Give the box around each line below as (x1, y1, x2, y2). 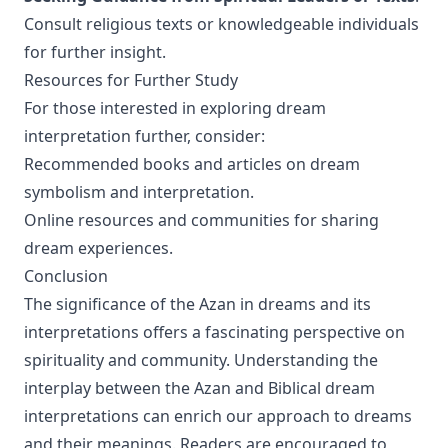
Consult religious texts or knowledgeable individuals (24, 13, 419, 35)
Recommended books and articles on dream (24, 153, 360, 175)
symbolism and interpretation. (24, 181, 254, 203)
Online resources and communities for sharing (24, 209, 379, 231)
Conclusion (24, 265, 108, 287)
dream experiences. (24, 237, 173, 259)
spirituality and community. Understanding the (24, 349, 378, 371)
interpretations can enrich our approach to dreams (24, 405, 412, 427)
